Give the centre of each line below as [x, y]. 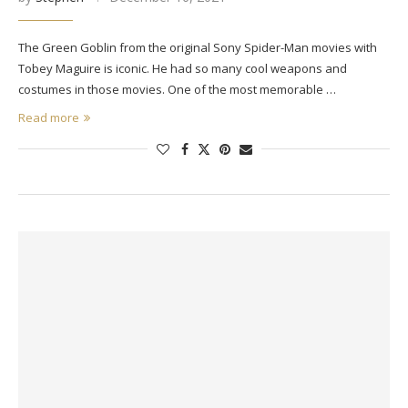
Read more [49, 117]
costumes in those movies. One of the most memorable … [177, 89]
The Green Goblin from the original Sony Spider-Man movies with [198, 47]
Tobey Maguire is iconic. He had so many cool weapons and [183, 68]
